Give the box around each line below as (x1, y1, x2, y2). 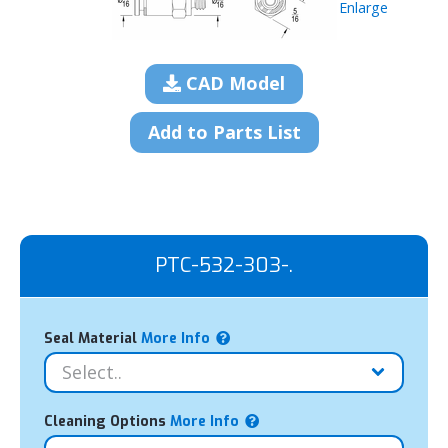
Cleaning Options (44, 412, 166, 432)
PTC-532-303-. (155, 251, 293, 279)
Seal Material (44, 328, 137, 348)
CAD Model (181, 71, 285, 96)
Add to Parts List (147, 119, 301, 144)
